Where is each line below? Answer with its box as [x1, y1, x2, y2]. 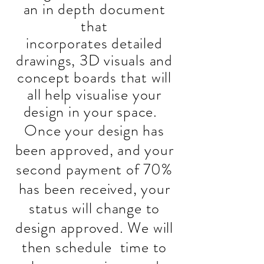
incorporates [26, 32, 108, 54]
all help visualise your [27, 84, 161, 105]
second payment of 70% [16, 159, 173, 180]
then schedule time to [21, 236, 167, 258]
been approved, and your [15, 139, 174, 161]
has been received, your [18, 178, 170, 200]
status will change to [28, 197, 160, 219]
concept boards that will [17, 67, 171, 88]
